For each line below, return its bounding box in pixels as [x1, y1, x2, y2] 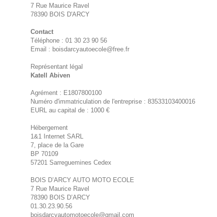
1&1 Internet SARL [30, 133, 83, 140]
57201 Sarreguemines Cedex [30, 159, 111, 167]
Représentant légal [30, 63, 83, 71]
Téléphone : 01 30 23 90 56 [30, 37, 107, 45]
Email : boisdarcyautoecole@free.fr [30, 46, 129, 53]
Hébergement [30, 124, 68, 132]
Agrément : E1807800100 [30, 89, 102, 97]
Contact [30, 28, 53, 36]
